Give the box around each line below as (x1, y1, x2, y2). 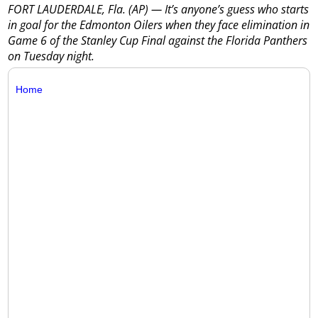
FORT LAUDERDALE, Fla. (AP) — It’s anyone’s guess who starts (8, 1, 309, 18)
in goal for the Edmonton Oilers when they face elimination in (8, 17, 310, 33)
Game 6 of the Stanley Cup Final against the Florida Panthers (8, 33, 308, 49)
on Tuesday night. (8, 48, 95, 65)
